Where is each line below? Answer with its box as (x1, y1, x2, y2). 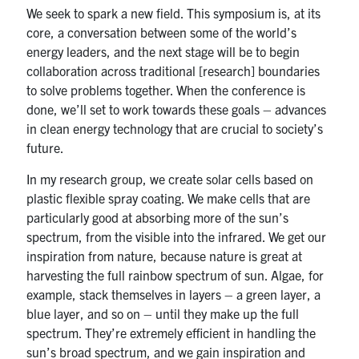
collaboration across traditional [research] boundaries (26, 62, 321, 79)
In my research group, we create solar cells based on (26, 170, 314, 187)
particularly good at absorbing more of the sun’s (26, 208, 289, 225)
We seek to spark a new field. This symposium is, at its (26, 4, 321, 21)
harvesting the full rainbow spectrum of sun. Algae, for (26, 266, 325, 283)
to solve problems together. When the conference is (26, 81, 306, 98)
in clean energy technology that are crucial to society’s (26, 119, 324, 136)
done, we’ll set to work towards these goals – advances (26, 100, 327, 117)
